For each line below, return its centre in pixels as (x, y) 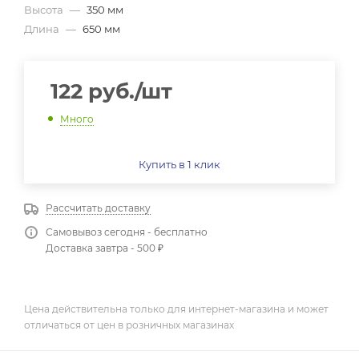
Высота (45, 10)
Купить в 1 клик (179, 164)
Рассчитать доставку (98, 208)
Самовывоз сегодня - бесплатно (127, 232)
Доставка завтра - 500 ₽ (105, 248)
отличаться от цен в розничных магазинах (129, 325)
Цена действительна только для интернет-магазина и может (176, 309)
